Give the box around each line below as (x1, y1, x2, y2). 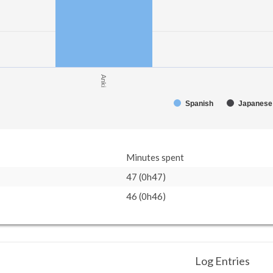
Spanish (185, 99, 213, 108)
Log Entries (194, 254, 250, 268)
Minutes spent (126, 152, 184, 163)
